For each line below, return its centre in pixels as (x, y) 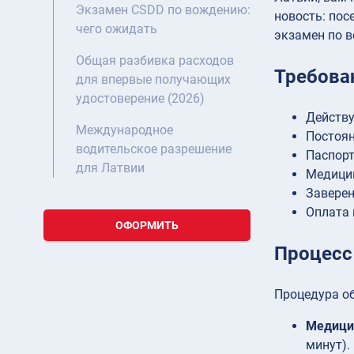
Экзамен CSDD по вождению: (163, 10)
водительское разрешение (154, 149)
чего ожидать (117, 29)
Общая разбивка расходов (155, 61)
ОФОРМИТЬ (147, 226)
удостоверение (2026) (140, 99)
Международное (124, 130)
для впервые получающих (153, 80)
